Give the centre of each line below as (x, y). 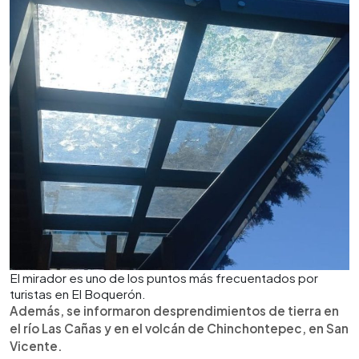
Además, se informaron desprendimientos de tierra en (174, 310)
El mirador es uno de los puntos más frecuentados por (164, 277)
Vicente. (36, 345)
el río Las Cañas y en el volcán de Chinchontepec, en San (179, 328)
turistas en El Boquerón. (78, 293)
